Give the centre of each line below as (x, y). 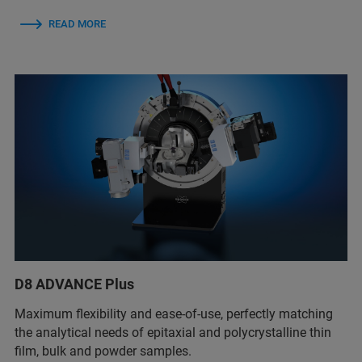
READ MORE (77, 23)
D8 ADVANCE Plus (74, 284)
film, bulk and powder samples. (103, 351)
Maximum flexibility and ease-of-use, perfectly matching (174, 314)
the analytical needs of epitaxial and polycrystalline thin (173, 333)
